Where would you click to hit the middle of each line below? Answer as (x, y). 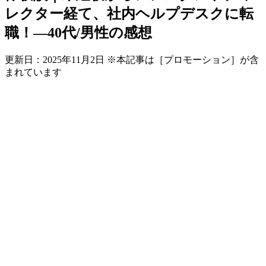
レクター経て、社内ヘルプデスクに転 (129, 13)
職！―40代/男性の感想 (78, 32)
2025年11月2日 (74, 59)
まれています (33, 72)
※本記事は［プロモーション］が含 (183, 59)
